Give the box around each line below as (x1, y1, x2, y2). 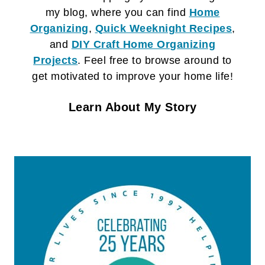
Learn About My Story (68, 101, 197, 114)
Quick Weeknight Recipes (95, 22, 232, 34)
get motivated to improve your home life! (32, 70, 233, 82)
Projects (33, 54, 78, 66)
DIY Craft (71, 38, 123, 50)
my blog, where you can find (45, 6, 189, 18)
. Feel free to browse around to (77, 54, 232, 66)
